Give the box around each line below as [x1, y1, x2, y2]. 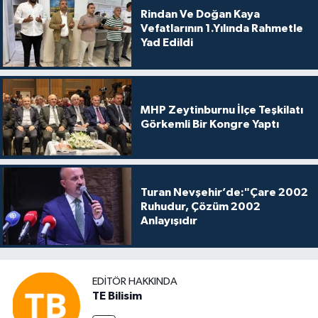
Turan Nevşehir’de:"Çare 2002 [140, 186, 308, 198]
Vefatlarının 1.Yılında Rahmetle [140, 22, 303, 34]
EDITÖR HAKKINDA [92, 275, 177, 287]
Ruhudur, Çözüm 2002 [140, 200, 261, 212]
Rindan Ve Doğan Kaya [140, 8, 260, 20]
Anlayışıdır [140, 214, 197, 226]
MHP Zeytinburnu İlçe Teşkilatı [140, 104, 303, 116]
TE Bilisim [92, 290, 142, 302]
